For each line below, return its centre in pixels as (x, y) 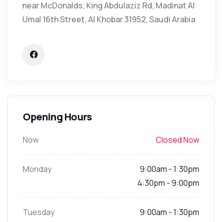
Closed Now (177, 139)
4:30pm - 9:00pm (168, 183)
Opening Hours (57, 116)
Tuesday (39, 212)
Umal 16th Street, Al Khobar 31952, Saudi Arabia (109, 19)
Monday (37, 169)
